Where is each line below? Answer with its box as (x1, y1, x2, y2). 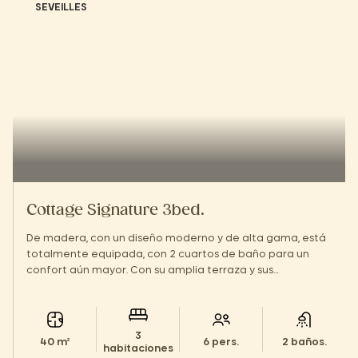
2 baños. (281, 337, 327, 347)
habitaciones (102, 344, 173, 353)
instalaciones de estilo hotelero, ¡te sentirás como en (26, 281, 304, 291)
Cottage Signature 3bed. (26, 204, 205, 218)
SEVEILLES (35, 2, 87, 12)
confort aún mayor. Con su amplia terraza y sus (26, 265, 273, 275)
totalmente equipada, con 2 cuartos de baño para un (26, 249, 309, 259)
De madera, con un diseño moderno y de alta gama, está (26, 233, 326, 243)
